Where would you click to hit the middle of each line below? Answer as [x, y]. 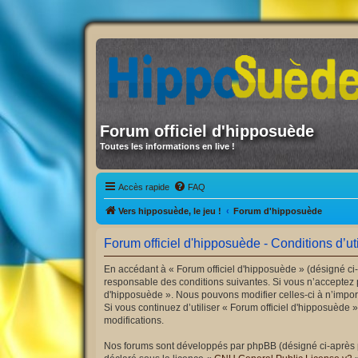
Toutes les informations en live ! [167, 146]
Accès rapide [144, 187]
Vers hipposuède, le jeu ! [170, 211]
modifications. [134, 320]
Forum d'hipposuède [278, 211]
